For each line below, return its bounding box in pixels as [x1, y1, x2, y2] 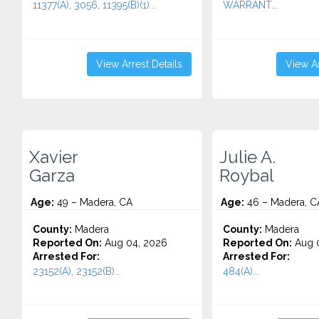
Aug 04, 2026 [102, 237, 167, 249]
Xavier [29, 147, 78, 167]
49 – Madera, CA [54, 197, 132, 208]
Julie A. [219, 147, 276, 167]
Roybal [219, 166, 274, 186]
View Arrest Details [95, 58, 182, 70]
